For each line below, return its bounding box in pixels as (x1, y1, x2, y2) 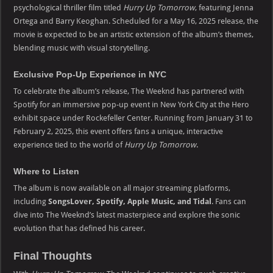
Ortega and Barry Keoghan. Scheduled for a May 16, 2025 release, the (13, 16, 259, 26)
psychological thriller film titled (13, 2, 124, 12)
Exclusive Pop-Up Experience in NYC (13, 69, 167, 79)
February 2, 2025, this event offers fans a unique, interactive (13, 126, 224, 136)
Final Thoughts (13, 249, 93, 262)
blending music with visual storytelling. (13, 43, 151, 52)
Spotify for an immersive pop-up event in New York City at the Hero (13, 99, 250, 109)
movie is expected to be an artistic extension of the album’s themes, (13, 29, 254, 39)
